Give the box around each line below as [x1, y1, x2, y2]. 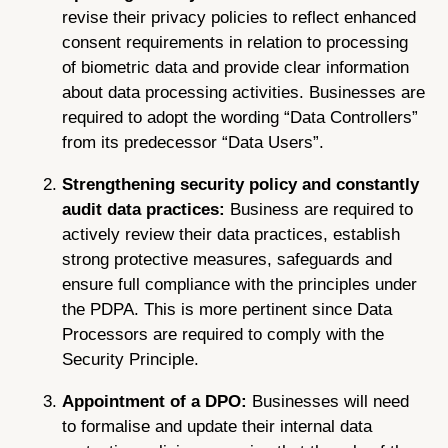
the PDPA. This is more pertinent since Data [62, 300, 393, 320]
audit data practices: [62, 200, 226, 220]
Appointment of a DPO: [62, 391, 253, 411]
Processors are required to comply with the [62, 325, 385, 345]
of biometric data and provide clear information [62, 58, 410, 78]
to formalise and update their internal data [62, 416, 373, 436]
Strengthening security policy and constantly [62, 175, 420, 195]
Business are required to [225, 200, 414, 220]
